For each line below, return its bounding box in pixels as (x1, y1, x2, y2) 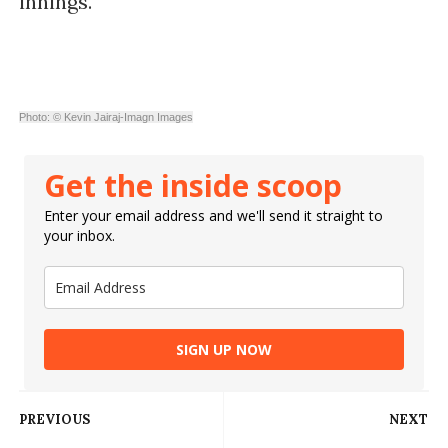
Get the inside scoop (43, 165, 342, 207)
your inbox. (43, 226, 115, 246)
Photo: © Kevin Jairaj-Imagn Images (18, 111, 193, 124)
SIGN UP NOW (175, 340, 272, 360)
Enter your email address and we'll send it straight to (43, 206, 383, 226)
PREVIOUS (18, 411, 90, 429)
